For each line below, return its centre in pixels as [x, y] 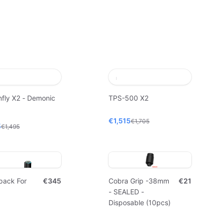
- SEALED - [126, 192]
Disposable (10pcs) [140, 203]
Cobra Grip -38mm [139, 181]
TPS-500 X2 [129, 98]
